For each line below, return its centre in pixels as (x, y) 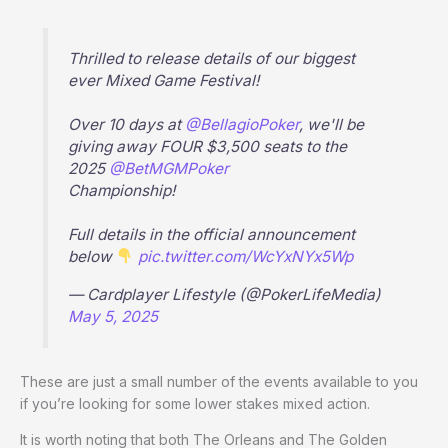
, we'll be (332, 125)
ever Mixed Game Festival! (164, 81)
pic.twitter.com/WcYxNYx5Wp (245, 257)
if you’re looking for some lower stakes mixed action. (195, 403)
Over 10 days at (127, 125)
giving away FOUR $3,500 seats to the (208, 147)
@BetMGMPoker (169, 169)
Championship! (122, 191)
